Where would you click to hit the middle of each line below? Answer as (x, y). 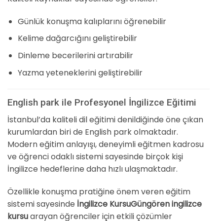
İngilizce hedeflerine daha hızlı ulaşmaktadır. (92, 169)
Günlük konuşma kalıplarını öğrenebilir (92, 21)
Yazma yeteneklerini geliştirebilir (80, 73)
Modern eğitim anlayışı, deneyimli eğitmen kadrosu (106, 144)
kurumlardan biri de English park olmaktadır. (93, 132)
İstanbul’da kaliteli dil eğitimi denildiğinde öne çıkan (105, 119)
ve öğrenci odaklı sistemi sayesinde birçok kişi (95, 156)
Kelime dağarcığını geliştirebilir (77, 38)
